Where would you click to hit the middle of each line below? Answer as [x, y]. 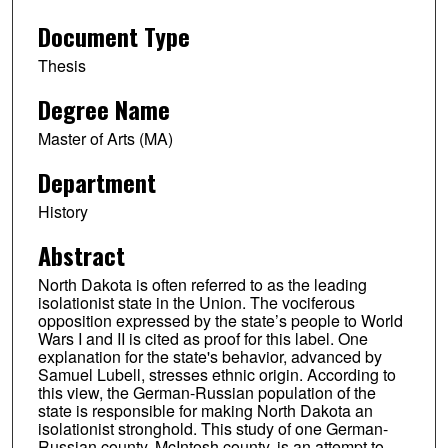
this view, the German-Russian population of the [206, 392]
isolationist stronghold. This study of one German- [212, 428]
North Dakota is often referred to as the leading [202, 284]
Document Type [113, 36]
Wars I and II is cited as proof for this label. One [202, 338]
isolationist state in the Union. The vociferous [196, 302]
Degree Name [103, 108]
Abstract [81, 254]
